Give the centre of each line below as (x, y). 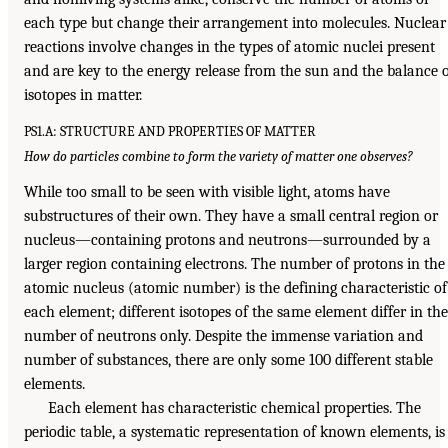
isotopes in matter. (83, 94)
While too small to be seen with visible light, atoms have (207, 192)
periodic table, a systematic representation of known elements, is (234, 432)
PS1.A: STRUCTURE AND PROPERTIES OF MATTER (170, 132)
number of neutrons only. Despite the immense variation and (223, 336)
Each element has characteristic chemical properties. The (234, 408)
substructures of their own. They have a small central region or (231, 216)
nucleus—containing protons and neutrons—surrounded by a (227, 240)
